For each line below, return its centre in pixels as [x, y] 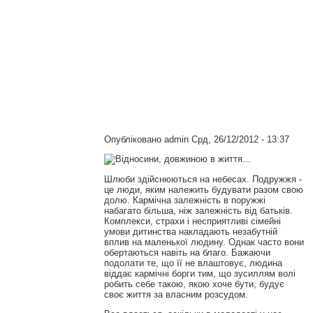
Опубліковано [134, 139]
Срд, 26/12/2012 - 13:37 [239, 139]
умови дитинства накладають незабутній [190, 232]
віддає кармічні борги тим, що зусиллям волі [199, 274]
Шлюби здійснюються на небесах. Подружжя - [203, 180]
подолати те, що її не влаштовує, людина [193, 263]
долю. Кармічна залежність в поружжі [184, 201]
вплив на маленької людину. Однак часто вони [204, 242]
